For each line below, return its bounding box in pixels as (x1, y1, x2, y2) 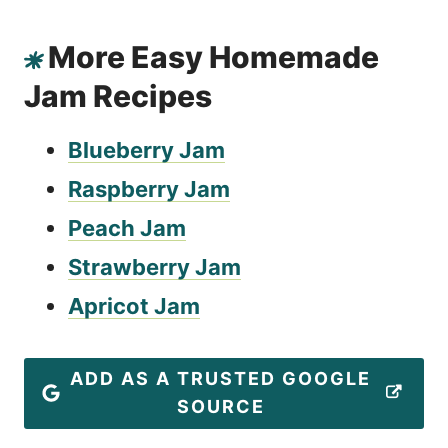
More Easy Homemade (48, 39, 379, 76)
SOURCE (176, 396, 265, 418)
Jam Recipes (24, 78, 212, 115)
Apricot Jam (68, 293, 200, 320)
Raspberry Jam (68, 176, 230, 203)
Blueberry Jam (68, 137, 225, 164)
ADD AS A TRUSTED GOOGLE (70, 368, 371, 390)
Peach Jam (68, 215, 186, 242)
